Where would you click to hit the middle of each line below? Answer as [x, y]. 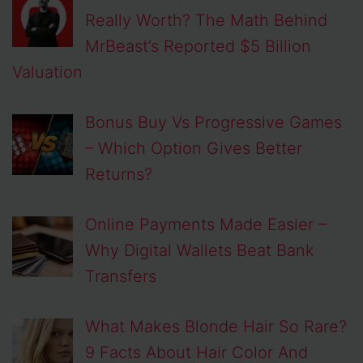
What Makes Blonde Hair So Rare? [216, 327]
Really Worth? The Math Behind [206, 21]
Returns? [119, 175]
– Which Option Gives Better [194, 149]
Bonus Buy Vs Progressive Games [214, 123]
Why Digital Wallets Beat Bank [200, 251]
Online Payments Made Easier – [206, 225]
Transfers [121, 277]
